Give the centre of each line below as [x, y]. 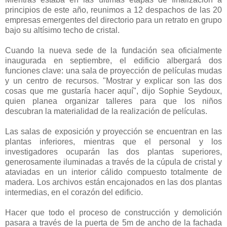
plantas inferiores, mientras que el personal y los [113, 141]
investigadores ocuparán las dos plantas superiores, [113, 152]
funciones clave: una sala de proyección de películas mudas [113, 70]
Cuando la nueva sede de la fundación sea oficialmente [113, 50]
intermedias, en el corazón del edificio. [74, 192]
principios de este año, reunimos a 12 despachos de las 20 [113, 10]
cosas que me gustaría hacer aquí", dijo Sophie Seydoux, [113, 91]
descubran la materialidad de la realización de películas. [106, 111]
